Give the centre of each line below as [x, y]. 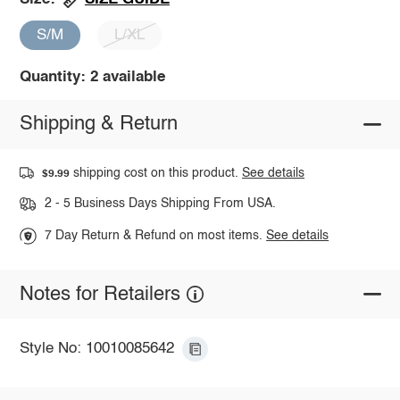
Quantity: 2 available [92, 77]
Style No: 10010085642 [96, 349]
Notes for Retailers [100, 294]
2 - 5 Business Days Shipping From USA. [160, 204]
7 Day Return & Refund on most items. [156, 236]
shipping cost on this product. [156, 173]
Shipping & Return [98, 125]
